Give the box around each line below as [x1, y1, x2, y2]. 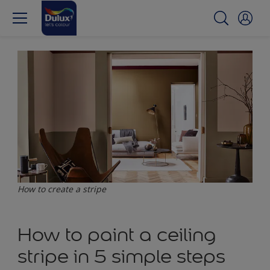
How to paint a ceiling [17, 223, 216, 247]
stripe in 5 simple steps [17, 245, 225, 269]
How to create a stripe [17, 183, 106, 195]
